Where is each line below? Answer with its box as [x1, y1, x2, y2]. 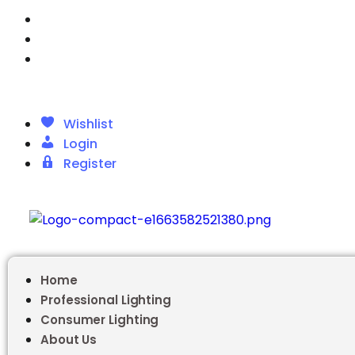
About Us [40, 331, 97, 348]
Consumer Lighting [40, 311, 159, 328]
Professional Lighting [40, 292, 171, 308]
